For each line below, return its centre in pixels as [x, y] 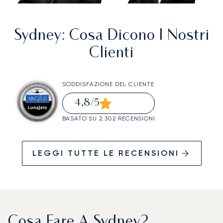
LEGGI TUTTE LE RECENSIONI [106, 153]
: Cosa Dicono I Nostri [135, 36]
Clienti [111, 54]
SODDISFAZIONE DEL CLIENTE [108, 84]
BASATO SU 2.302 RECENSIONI [109, 119]
